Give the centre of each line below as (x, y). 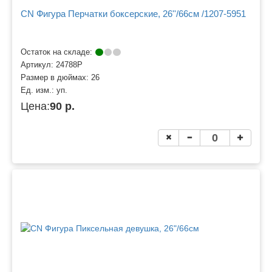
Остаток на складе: (58, 52)
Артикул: (38, 65)
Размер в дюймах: (56, 77)
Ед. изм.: (39, 90)
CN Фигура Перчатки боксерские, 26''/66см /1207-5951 (133, 14)
